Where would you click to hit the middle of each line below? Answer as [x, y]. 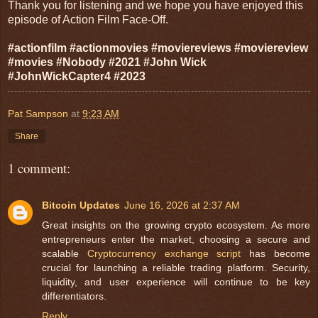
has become [276, 254]
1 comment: [39, 168]
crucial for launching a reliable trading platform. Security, [176, 268]
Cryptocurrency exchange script [164, 254]
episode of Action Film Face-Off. [88, 20]
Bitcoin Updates [81, 205]
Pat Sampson [38, 114]
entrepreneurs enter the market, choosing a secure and [176, 240]
